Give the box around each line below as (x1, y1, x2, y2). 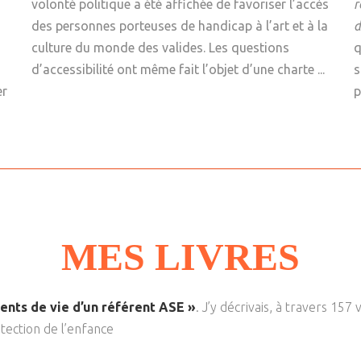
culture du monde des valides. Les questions (31, 40, 289, 56)
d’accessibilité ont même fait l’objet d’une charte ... (31, 62, 325, 77)
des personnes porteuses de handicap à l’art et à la (31, 19, 328, 34)
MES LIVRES (61, 235, 300, 279)
